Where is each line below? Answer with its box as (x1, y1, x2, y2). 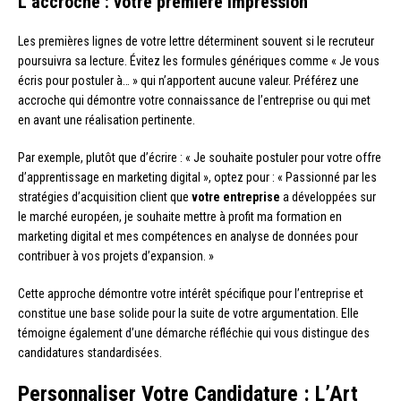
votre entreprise (192, 190, 280, 205)
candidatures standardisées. (18, 346, 162, 361)
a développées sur (280, 190, 376, 205)
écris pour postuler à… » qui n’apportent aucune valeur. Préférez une (18, 73, 359, 89)
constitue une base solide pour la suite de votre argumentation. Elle (18, 306, 359, 321)
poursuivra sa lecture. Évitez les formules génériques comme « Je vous (18, 54, 380, 69)
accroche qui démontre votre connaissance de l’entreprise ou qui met (18, 93, 371, 108)
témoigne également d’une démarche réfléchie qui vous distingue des (18, 326, 370, 341)
